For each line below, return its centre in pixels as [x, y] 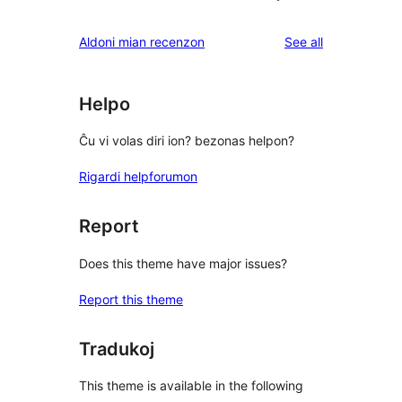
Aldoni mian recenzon [142, 41]
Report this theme [131, 299]
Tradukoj [117, 349]
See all [304, 41]
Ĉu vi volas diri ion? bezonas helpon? [187, 141]
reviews [345, 40]
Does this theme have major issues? [183, 263]
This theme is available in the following [191, 386]
